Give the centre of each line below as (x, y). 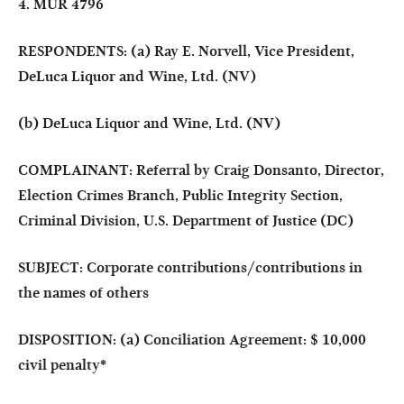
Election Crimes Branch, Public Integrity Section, (180, 195)
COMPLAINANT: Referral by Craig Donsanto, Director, (201, 170)
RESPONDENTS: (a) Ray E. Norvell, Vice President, (186, 51)
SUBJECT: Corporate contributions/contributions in (190, 267)
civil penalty (59, 365)
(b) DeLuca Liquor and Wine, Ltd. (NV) (149, 123)
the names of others (83, 293)
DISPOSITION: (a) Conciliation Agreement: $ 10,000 (192, 340)
